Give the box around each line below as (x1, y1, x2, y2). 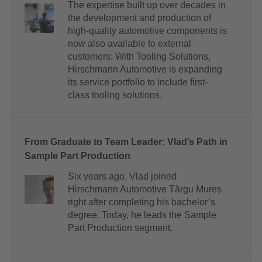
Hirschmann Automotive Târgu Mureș (68, 184, 222, 195)
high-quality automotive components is (68, 26, 227, 36)
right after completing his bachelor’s (68, 197, 215, 208)
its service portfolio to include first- (68, 77, 208, 88)
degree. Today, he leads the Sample (68, 210, 216, 220)
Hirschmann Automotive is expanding (68, 64, 222, 75)
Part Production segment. (68, 223, 173, 233)
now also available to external (68, 39, 191, 49)
